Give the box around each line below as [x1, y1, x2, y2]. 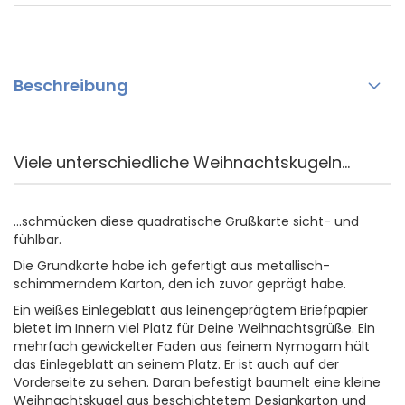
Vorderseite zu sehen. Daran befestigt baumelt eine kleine [14, 373, 381, 391]
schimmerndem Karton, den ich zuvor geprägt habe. [14, 275, 346, 293]
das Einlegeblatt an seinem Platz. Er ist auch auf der [14, 355, 339, 373]
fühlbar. [14, 231, 61, 249]
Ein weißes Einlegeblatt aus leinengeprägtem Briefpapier [14, 301, 368, 319]
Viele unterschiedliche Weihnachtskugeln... [14, 151, 350, 174]
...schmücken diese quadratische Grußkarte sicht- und [14, 212, 359, 231]
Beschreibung [14, 74, 128, 97]
